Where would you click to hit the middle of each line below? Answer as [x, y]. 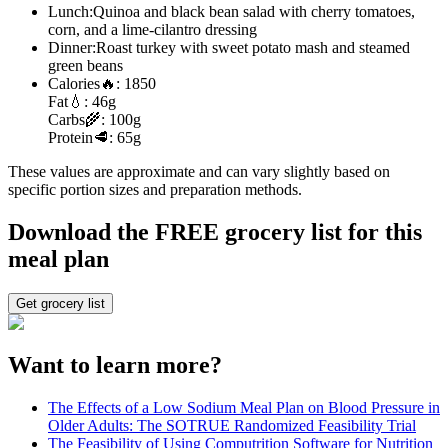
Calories [74, 84]
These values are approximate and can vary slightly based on [199, 172]
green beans [85, 66]
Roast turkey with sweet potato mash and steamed [253, 48]
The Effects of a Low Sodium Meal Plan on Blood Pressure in [244, 407]
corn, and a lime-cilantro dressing [152, 30]
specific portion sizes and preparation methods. [155, 190]
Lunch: [70, 12]
